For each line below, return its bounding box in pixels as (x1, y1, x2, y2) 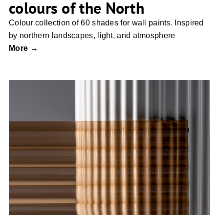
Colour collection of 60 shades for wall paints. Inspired (9, 18, 204, 27)
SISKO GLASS (79, 144, 140, 154)
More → (9, 44, 38, 52)
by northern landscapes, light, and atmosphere (9, 31, 175, 40)
